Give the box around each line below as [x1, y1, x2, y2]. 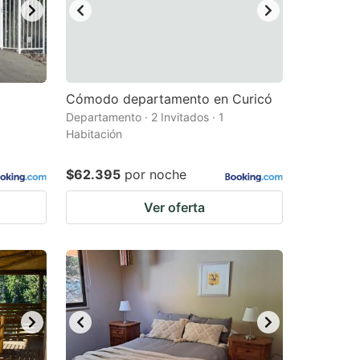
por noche [125, 166, 186, 182]
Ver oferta [144, 199, 205, 215]
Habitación [66, 127, 122, 141]
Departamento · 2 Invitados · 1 [66, 110, 224, 124]
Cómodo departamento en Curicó [66, 91, 272, 107]
